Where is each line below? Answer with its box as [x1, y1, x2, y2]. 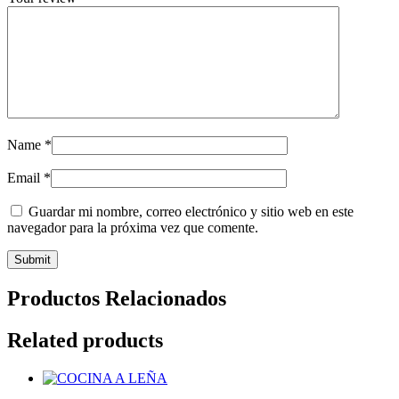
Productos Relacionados [7, 287, 226, 311]
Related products [7, 329, 163, 353]
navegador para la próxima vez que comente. [7, 220, 258, 236]
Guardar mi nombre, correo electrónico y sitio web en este [28, 204, 354, 220]
